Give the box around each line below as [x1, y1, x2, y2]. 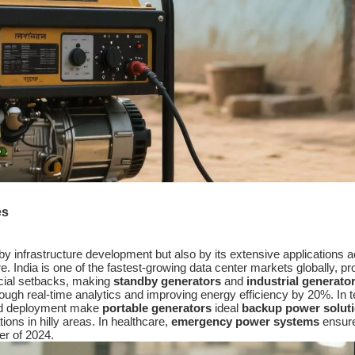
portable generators [102, 300, 212, 315]
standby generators [113, 273, 221, 288]
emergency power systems [171, 314, 319, 328]
